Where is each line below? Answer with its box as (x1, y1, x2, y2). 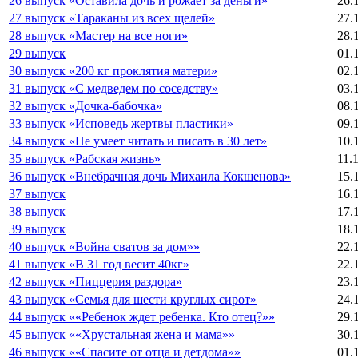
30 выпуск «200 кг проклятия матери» (9, 63, 217, 78)
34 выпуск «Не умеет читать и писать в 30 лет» (9, 133, 267, 148)
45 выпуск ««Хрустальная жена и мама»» (9, 327, 235, 341)
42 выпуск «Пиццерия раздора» (9, 274, 182, 288)
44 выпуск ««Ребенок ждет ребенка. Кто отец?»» (9, 309, 275, 324)
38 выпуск (9, 204, 66, 218)
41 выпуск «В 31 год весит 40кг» (9, 257, 189, 271)
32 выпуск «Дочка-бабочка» (9, 98, 162, 113)
